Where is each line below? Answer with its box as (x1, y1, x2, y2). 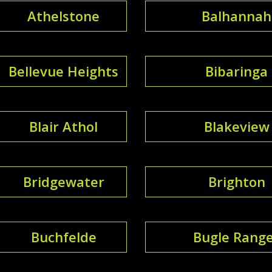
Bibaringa (205, 61, 268, 80)
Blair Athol (29, 117, 98, 135)
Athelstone (27, 6, 100, 25)
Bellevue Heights (8, 61, 118, 80)
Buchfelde (30, 227, 97, 246)
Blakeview (203, 117, 270, 135)
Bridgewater (22, 172, 104, 191)
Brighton (208, 172, 265, 191)
